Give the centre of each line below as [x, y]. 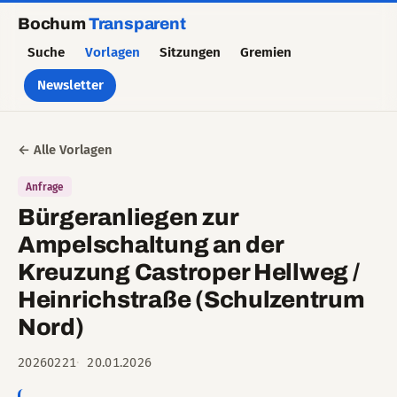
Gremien [266, 52]
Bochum [53, 23]
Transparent [137, 23]
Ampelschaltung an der [151, 245]
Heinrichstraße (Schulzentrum [191, 300]
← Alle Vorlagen [65, 149]
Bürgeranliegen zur [128, 217]
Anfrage [45, 187]
